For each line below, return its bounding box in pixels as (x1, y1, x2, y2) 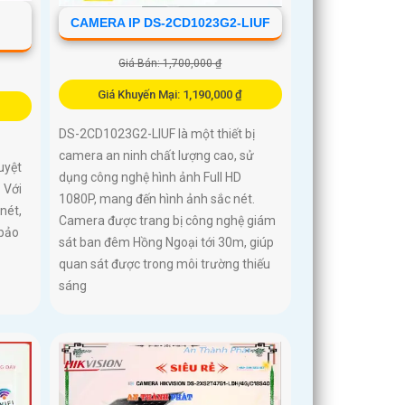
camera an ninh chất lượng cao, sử (59, 148, 255, 164)
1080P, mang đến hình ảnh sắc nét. (59, 192, 256, 207)
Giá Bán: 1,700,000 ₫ (118, 57, 222, 71)
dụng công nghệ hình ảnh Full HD (59, 170, 242, 185)
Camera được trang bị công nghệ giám (59, 213, 277, 229)
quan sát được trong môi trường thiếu (59, 257, 271, 272)
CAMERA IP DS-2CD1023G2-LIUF (70, 15, 270, 31)
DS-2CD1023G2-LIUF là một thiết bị (59, 127, 256, 142)
